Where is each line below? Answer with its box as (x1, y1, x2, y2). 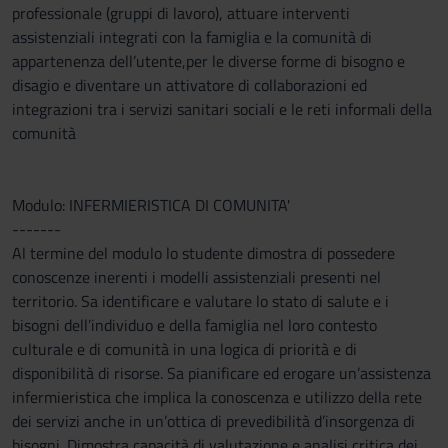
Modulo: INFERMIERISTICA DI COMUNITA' (12, 193, 290, 217)
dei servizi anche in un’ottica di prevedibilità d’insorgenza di (12, 409, 415, 433)
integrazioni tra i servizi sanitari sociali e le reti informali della (12, 97, 432, 121)
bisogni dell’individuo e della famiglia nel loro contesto (12, 313, 377, 337)
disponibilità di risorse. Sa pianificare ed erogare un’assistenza (12, 361, 431, 385)
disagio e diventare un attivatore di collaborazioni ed (12, 73, 367, 97)
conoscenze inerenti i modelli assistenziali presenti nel (12, 265, 381, 289)
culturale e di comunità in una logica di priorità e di (12, 337, 357, 361)
